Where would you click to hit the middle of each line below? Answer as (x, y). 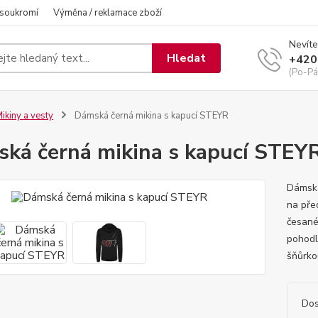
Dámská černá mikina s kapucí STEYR (150, 116)
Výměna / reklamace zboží (108, 13)
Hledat (187, 58)
